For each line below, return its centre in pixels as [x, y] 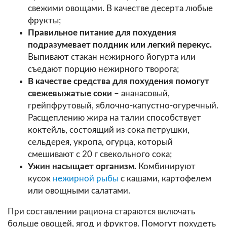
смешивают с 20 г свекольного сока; [100, 154]
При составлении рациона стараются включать [101, 211]
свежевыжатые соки [70, 93]
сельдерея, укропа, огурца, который [100, 142]
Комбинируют [166, 166]
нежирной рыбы [86, 178]
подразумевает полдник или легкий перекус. [120, 45]
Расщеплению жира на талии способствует [115, 118]
